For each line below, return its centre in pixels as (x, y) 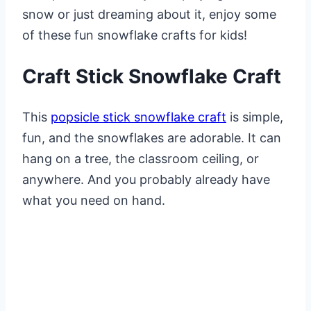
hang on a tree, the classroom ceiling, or (141, 159)
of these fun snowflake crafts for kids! (135, 35)
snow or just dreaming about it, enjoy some (149, 14)
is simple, (255, 117)
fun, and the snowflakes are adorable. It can (152, 138)
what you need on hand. (94, 201)
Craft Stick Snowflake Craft (152, 76)
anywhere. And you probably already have (146, 180)
